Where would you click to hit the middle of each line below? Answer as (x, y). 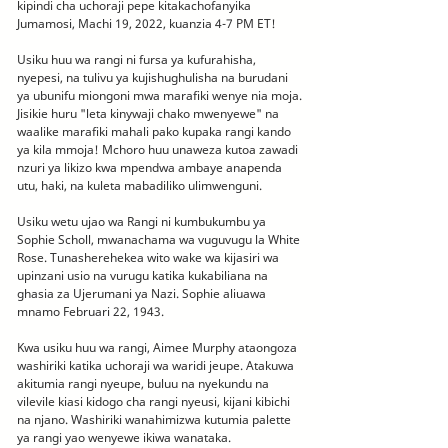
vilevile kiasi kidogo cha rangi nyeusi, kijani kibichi (153, 401)
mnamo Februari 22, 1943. (90, 311)
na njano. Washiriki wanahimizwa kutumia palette (154, 419)
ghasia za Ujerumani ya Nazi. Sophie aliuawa (141, 293)
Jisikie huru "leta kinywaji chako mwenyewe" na (148, 113)
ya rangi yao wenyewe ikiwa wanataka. (124, 437)
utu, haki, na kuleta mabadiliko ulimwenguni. (139, 185)
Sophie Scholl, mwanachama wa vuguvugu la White (158, 239)
